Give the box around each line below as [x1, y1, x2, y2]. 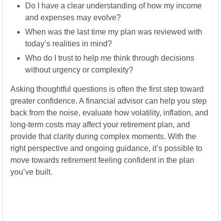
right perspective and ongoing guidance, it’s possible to [10, 144, 202, 152]
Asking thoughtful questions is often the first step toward [10, 85, 204, 93]
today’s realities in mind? [25, 39, 112, 48]
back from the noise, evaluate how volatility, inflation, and [10, 109, 208, 117]
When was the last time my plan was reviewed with [25, 28, 202, 36]
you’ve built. [10, 168, 56, 176]
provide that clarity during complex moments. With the [10, 132, 196, 141]
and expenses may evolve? [25, 13, 121, 22]
